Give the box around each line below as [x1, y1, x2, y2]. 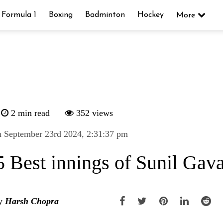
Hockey [137, 11, 164, 19]
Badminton [85, 11, 125, 19]
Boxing [48, 11, 73, 19]
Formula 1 [1, 11, 36, 19]
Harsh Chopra [5, 196, 59, 206]
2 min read [8, 109, 50, 118]
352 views [74, 109, 113, 118]
